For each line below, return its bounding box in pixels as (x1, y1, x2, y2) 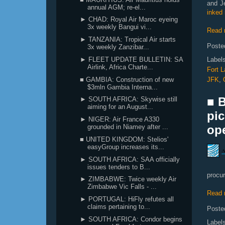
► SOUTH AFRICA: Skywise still (80, 95, 178, 103)
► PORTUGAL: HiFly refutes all (80, 195, 174, 203)
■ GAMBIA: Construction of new (80, 75, 174, 83)
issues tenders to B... (87, 163, 151, 171)
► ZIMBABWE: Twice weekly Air (80, 175, 177, 183)
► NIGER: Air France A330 (80, 116, 160, 123)
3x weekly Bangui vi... (87, 23, 152, 31)
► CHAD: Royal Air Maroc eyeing (80, 16, 178, 24)
